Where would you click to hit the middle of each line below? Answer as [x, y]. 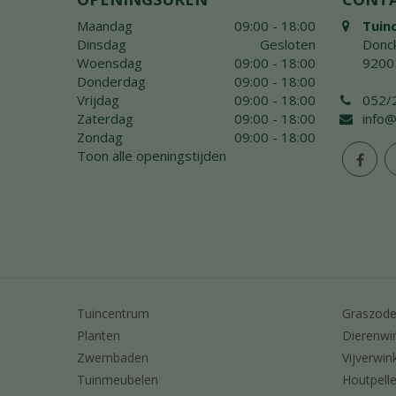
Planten [99, 335]
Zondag [100, 137]
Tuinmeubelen [118, 379]
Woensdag [110, 63]
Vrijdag [98, 100]
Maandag [105, 26]
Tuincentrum [113, 313]
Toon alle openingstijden [152, 156]
